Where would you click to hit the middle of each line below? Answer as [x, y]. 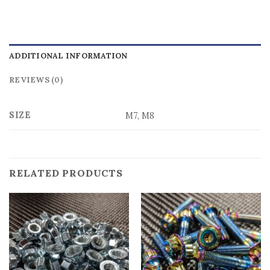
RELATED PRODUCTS [66, 173]
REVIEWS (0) [36, 80]
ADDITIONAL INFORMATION [68, 55]
